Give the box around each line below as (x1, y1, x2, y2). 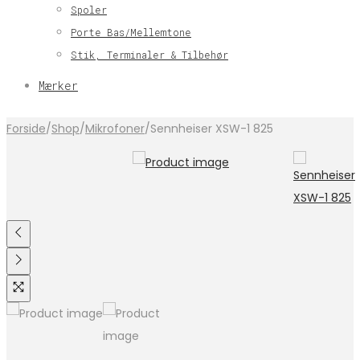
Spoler (71, 3, 107, 16)
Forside (6, 121, 46, 137)
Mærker (39, 78, 78, 93)
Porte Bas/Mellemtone (71, 26, 191, 39)
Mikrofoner (85, 121, 145, 137)
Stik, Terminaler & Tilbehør (71, 48, 228, 61)
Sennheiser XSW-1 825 (150, 121, 273, 137)
